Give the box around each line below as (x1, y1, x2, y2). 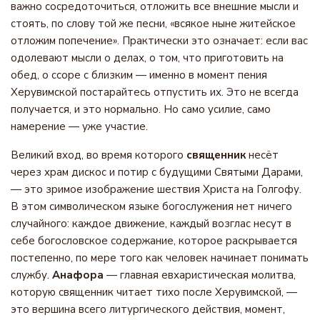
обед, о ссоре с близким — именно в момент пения (11, 68, 267, 82)
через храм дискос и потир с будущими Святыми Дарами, (11, 165, 303, 179)
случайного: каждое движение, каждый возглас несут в (11, 216, 291, 231)
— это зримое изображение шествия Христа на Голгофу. (11, 182, 301, 196)
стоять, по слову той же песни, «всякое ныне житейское (11, 16, 296, 31)
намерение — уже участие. (11, 119, 148, 134)
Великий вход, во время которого (11, 148, 186, 162)
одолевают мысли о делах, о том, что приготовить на (11, 51, 284, 65)
